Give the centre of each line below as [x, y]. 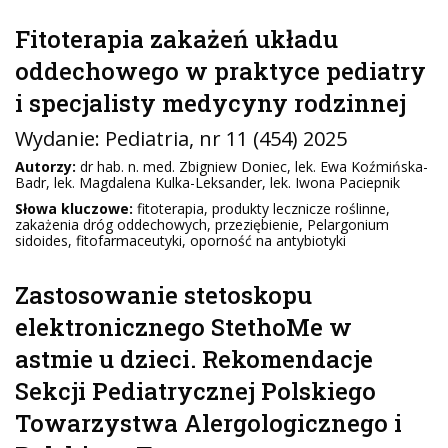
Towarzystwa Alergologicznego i [208, 423]
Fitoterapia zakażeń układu [176, 39]
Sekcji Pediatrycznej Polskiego [195, 391]
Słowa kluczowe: [74, 208]
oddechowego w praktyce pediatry [220, 71]
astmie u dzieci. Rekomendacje [194, 359]
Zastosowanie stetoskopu [163, 295]
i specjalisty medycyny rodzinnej [210, 103]
